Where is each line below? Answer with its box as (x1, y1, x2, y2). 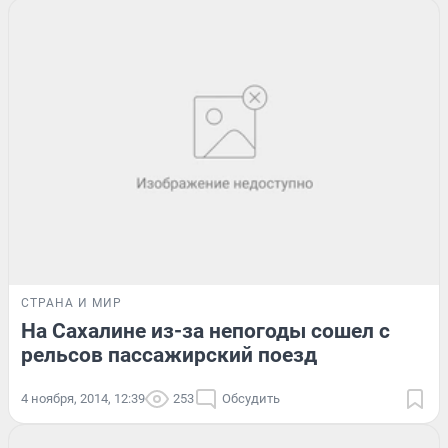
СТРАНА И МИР (21, 295, 122, 310)
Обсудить (222, 390, 280, 406)
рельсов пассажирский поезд (21, 342, 317, 367)
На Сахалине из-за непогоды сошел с (21, 318, 390, 343)
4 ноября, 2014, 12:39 (21, 390, 145, 406)
